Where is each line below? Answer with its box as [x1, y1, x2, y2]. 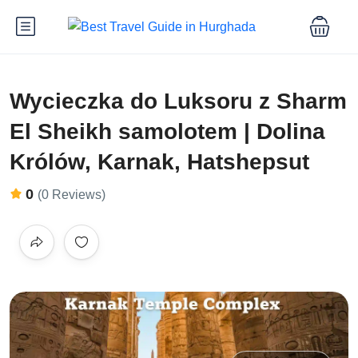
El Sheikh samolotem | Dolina [10, 118, 325, 144]
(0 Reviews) [38, 187, 105, 201]
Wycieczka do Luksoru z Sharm [10, 88, 347, 113]
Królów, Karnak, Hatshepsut [10, 149, 309, 174]
